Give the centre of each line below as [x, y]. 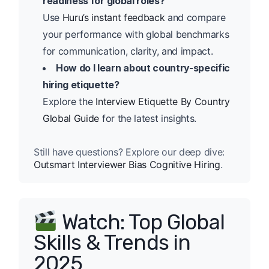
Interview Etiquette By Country [163, 101]
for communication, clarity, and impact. [128, 51]
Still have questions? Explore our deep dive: [129, 152]
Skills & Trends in [112, 243]
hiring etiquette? [81, 84]
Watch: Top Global [141, 222]
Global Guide [71, 118]
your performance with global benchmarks [136, 34]
